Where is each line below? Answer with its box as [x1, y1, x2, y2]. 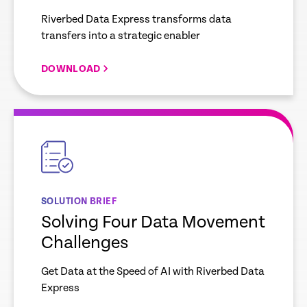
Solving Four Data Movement [41, 212, 265, 232]
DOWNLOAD [41, 63, 101, 75]
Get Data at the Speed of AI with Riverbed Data [41, 265, 265, 278]
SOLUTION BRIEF [41, 196, 117, 207]
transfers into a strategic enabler [41, 29, 200, 42]
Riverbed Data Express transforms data [41, 13, 232, 26]
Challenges [41, 233, 129, 253]
